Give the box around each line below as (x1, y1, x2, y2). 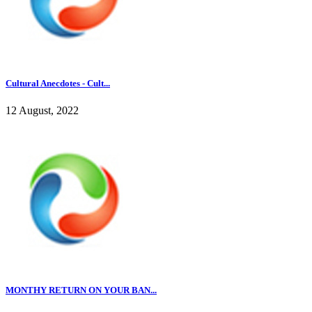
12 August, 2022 (6, 104, 79, 117)
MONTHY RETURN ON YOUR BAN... (6, 285, 157, 296)
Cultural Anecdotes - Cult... (6, 77, 110, 88)
